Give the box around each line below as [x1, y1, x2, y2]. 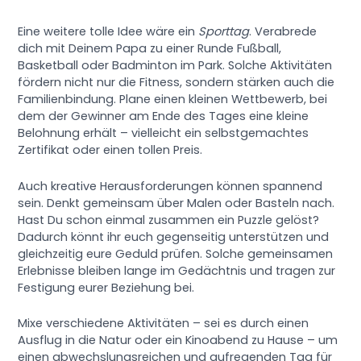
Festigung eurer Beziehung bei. [18, 279, 195, 296]
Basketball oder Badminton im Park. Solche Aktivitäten [18, 57, 333, 74]
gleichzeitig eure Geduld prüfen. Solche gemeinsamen [18, 245, 334, 262]
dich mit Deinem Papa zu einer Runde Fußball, [18, 40, 282, 57]
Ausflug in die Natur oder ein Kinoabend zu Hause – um [18, 331, 338, 348]
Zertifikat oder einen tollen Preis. [18, 142, 203, 159]
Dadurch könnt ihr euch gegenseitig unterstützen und [18, 228, 330, 245]
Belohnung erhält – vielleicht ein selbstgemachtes [18, 125, 309, 142]
